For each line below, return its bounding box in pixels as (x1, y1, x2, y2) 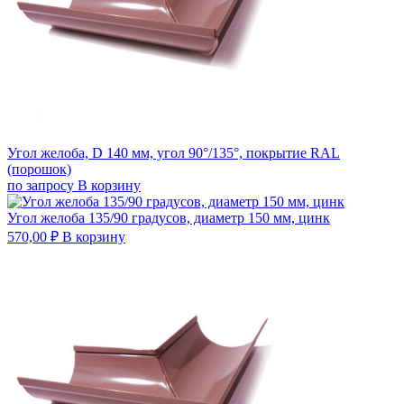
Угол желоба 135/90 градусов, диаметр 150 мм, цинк (7, 209, 330, 225)
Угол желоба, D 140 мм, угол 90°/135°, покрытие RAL (7, 144, 340, 161)
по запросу (7, 177, 74, 193)
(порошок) (7, 161, 71, 177)
